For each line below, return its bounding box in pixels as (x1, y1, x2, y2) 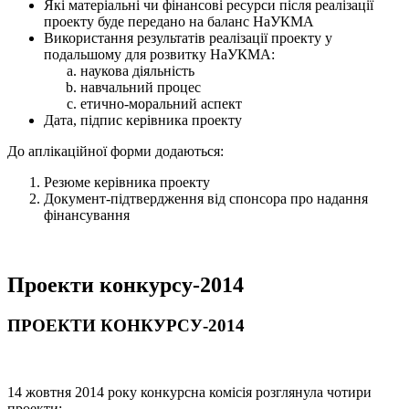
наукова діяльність (80, 63, 194, 79)
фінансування (44, 207, 130, 224)
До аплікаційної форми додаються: (7, 143, 224, 160)
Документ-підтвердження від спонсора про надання (44, 191, 368, 207)
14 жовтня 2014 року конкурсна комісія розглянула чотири (7, 383, 372, 400)
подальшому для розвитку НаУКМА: (44, 47, 275, 63)
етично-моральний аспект (80, 96, 242, 112)
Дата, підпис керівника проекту (44, 112, 242, 129)
